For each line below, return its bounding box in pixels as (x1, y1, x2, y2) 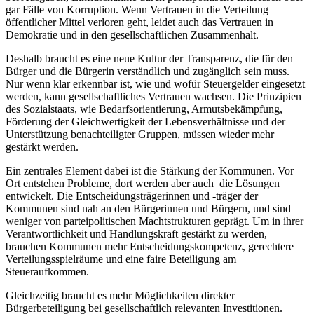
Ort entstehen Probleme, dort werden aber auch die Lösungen (6, 177, 280, 190)
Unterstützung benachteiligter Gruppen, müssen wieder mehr (6, 128, 274, 141)
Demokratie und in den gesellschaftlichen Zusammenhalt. (6, 29, 259, 41)
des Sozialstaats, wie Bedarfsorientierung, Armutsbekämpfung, (6, 103, 282, 116)
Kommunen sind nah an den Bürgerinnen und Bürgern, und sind (6, 203, 291, 215)
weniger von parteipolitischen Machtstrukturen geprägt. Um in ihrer (6, 215, 303, 228)
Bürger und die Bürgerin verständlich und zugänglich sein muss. (6, 65, 289, 78)
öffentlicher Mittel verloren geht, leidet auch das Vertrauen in (6, 16, 273, 29)
